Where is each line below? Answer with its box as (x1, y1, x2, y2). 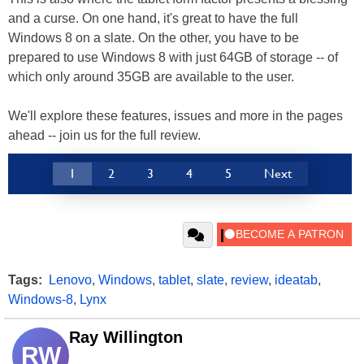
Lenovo (49, 273, 92, 288)
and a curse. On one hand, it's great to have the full (8, 11, 298, 26)
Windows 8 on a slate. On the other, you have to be (8, 31, 299, 45)
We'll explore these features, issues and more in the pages (8, 109, 343, 123)
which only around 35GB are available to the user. (8, 70, 294, 84)
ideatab (275, 273, 318, 288)
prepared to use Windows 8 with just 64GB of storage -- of (8, 50, 338, 65)
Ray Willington (69, 328, 183, 347)
